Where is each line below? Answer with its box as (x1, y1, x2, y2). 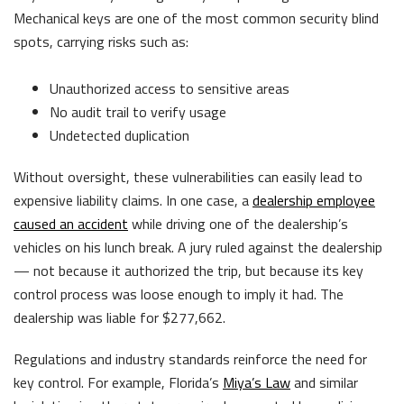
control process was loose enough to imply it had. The (14, 282, 344, 305)
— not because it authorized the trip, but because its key (14, 259, 363, 281)
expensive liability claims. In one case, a (14, 188, 252, 211)
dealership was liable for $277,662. (14, 306, 225, 328)
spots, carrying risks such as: (14, 30, 192, 52)
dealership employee (252, 188, 375, 211)
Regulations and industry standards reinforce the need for (14, 347, 367, 370)
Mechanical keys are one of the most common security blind (14, 6, 379, 29)
